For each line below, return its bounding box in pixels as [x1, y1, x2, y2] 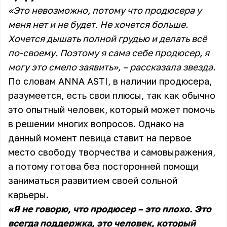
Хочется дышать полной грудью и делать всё [8, 33, 207, 44]
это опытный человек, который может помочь [8, 104, 215, 115]
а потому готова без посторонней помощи [8, 161, 198, 172]
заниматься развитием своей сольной [8, 175, 177, 186]
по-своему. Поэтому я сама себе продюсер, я [8, 47, 209, 58]
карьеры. [8, 189, 49, 200]
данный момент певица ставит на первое [8, 132, 192, 143]
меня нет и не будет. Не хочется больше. [8, 19, 188, 30]
